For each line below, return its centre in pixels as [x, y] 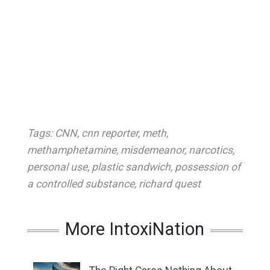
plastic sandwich [131, 167]
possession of [207, 167]
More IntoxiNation [135, 229]
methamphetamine [71, 150]
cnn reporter [109, 133]
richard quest [169, 184]
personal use [57, 167]
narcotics [210, 150]
